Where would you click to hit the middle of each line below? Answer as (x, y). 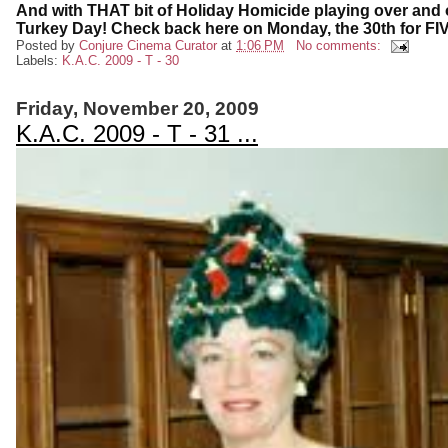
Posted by (47, 45)
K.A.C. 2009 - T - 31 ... (137, 134)
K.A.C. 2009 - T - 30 (120, 61)
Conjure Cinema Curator (148, 45)
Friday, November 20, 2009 (137, 109)
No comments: (340, 45)
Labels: (39, 61)
